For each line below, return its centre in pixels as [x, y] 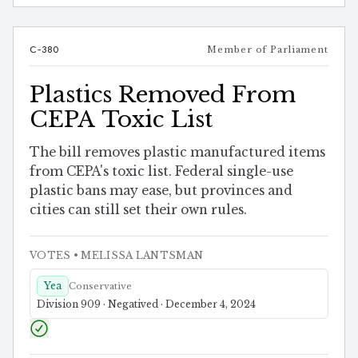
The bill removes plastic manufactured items [177, 153]
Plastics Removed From [163, 95]
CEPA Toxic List [121, 120]
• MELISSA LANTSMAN [137, 256]
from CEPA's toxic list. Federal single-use [161, 172]
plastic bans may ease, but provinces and [161, 191]
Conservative [100, 286]
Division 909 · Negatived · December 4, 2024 [146, 304]
